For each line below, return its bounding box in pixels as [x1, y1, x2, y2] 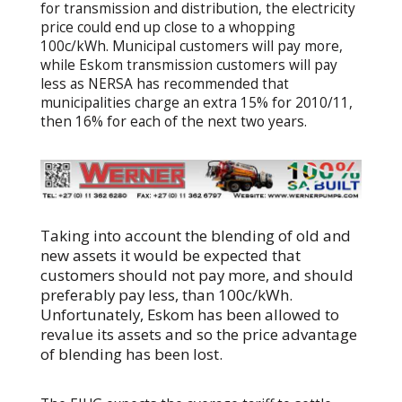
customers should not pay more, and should [39, 264, 354, 285]
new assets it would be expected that [39, 244, 301, 266]
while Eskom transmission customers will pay [39, 55, 337, 74]
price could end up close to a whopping [39, 17, 295, 37]
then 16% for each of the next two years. [39, 111, 307, 131]
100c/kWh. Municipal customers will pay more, [39, 36, 343, 56]
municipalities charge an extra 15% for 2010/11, [39, 92, 353, 112]
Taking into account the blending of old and [39, 224, 351, 246]
